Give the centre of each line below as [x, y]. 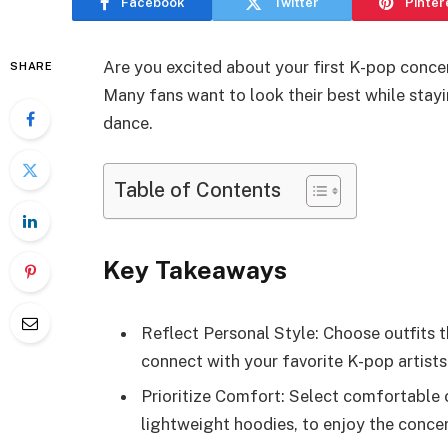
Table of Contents [197, 189]
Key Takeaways [195, 270]
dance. [128, 123]
